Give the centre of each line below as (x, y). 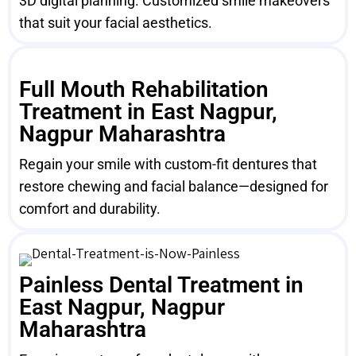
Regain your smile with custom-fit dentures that (168, 164)
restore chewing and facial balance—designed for (174, 186)
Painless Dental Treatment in (161, 285)
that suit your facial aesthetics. (116, 23)
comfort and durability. (90, 209)
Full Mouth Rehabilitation (144, 89)
